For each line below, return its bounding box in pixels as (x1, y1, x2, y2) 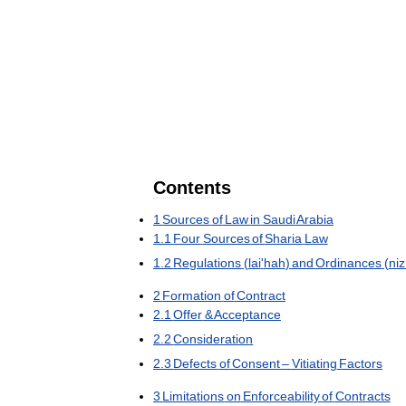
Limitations (162, 389, 225, 404)
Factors (338, 356, 382, 372)
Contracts (334, 389, 391, 404)
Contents (153, 178, 231, 198)
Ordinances (315, 256, 382, 271)
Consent (231, 356, 280, 372)
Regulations (173, 256, 242, 271)
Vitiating (291, 356, 337, 372)
